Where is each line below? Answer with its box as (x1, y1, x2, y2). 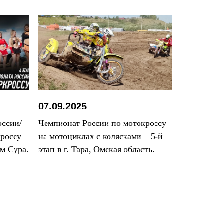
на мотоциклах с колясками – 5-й (38, 131, 163, 141)
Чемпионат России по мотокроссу (38, 118, 167, 128)
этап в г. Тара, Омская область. (38, 144, 155, 154)
